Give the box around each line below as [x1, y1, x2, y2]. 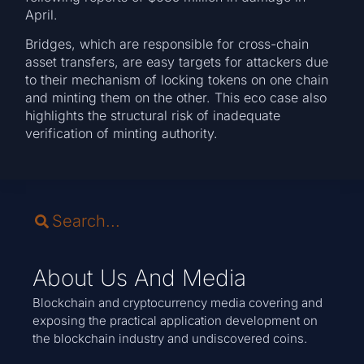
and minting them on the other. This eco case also [25, 89, 327, 106]
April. [25, 6, 67, 24]
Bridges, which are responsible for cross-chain [25, 36, 310, 53]
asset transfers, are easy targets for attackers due [25, 54, 329, 71]
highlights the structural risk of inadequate [25, 107, 281, 124]
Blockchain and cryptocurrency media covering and [32, 295, 323, 311]
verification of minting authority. [25, 125, 223, 142]
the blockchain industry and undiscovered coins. [32, 331, 307, 347]
